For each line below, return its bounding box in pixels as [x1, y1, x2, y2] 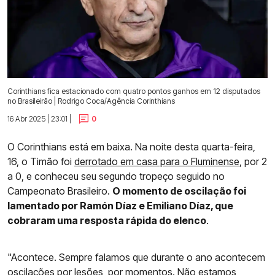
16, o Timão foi [7, 155, 74, 168]
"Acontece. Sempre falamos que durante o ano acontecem [7, 251, 265, 264]
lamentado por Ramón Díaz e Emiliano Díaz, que [7, 199, 233, 212]
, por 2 [239, 155, 267, 168]
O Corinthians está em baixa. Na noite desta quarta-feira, [7, 141, 255, 153]
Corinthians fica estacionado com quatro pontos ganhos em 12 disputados [7, 86, 260, 96]
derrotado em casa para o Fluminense [74, 155, 239, 168]
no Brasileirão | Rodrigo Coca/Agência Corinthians [7, 96, 175, 106]
